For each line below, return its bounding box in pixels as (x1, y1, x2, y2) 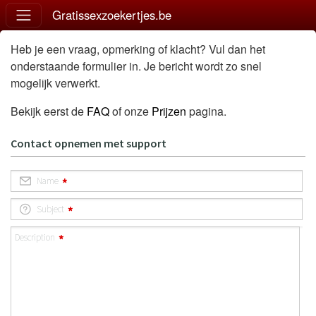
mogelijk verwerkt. (11, 75, 100, 91)
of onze (109, 103, 152, 119)
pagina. (186, 103, 226, 119)
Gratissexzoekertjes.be (51, 6, 171, 23)
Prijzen (152, 103, 186, 119)
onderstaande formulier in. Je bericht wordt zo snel (11, 58, 262, 74)
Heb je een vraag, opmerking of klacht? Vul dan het (11, 41, 265, 57)
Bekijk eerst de (11, 103, 87, 119)
